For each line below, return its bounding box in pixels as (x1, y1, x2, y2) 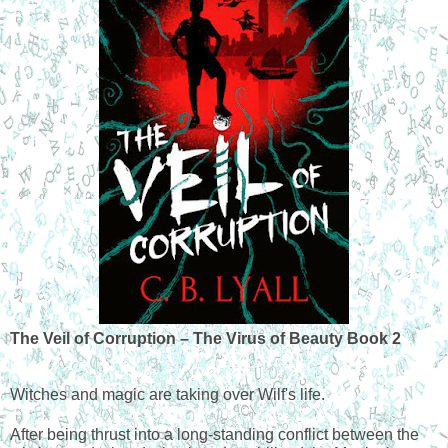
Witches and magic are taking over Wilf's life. (10, 386, 325, 404)
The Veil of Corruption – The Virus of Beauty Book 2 (10, 330, 401, 348)
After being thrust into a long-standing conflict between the (10, 425, 419, 443)
